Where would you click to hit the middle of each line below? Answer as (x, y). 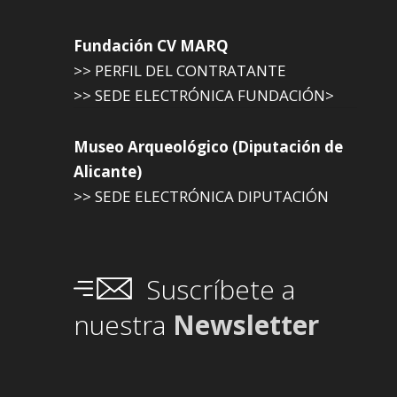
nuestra (123, 324)
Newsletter (246, 324)
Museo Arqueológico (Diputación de (208, 146)
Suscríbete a (221, 289)
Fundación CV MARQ (151, 45)
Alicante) (108, 171)
